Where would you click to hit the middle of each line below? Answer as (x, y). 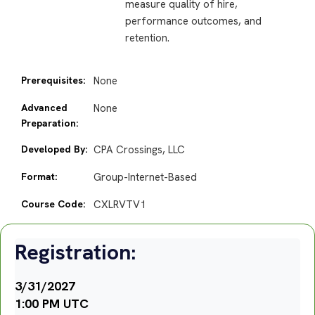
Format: (39, 177)
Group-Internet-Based (145, 178)
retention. (147, 38)
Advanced (44, 108)
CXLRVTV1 (119, 205)
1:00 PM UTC (52, 304)
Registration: (75, 252)
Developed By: (54, 149)
